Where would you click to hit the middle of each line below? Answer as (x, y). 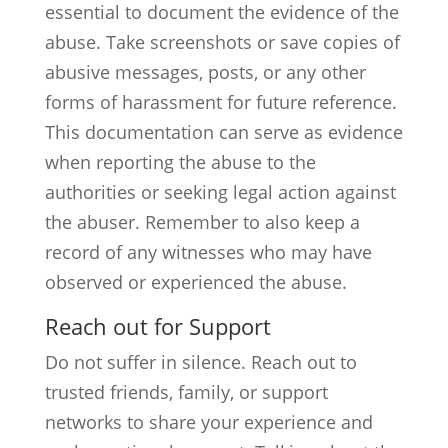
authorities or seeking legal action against (220, 192)
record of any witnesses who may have (208, 252)
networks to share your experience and (208, 422)
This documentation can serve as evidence (223, 132)
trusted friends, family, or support (186, 392)
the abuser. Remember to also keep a (202, 222)
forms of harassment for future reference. (220, 102)
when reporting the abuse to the (180, 162)
